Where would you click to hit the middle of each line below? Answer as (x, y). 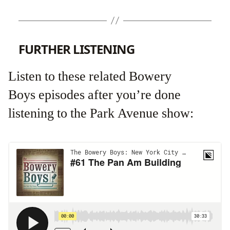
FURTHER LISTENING (77, 49)
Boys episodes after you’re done (94, 95)
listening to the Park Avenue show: (101, 113)
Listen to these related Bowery (90, 76)
